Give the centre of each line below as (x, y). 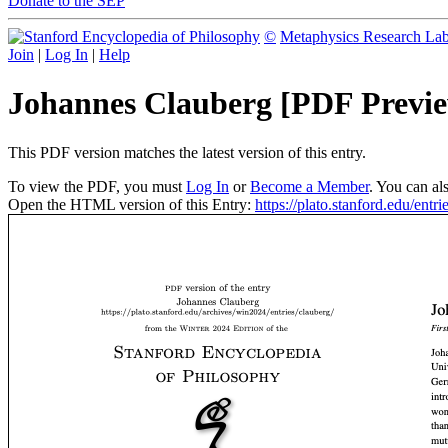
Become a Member (309, 186)
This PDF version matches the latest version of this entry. (187, 152)
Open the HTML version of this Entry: (131, 204)
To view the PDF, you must (97, 186)
